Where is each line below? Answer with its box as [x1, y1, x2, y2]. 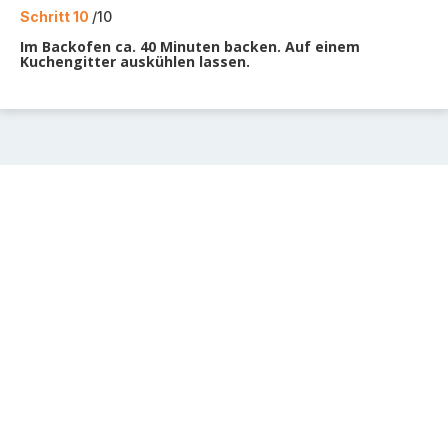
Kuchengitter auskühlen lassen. [20, 52, 250, 71]
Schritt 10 [20, 8, 92, 25]
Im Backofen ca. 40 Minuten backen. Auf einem [20, 37, 360, 56]
